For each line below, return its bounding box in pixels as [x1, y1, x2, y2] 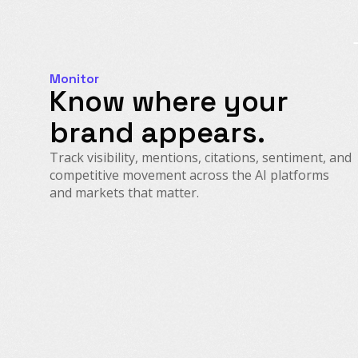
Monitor [50, 70, 99, 87]
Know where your [50, 82, 288, 120]
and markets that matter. [50, 183, 199, 201]
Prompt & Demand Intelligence [97, 317, 295, 336]
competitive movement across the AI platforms [50, 165, 329, 184]
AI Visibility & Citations [97, 241, 243, 260]
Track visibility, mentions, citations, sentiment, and [50, 148, 352, 166]
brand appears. [50, 113, 265, 151]
